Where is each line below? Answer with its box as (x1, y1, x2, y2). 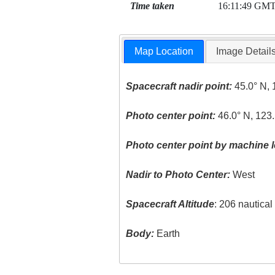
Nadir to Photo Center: (126, 169, 231, 180)
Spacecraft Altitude (126, 199, 215, 210)
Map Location (134, 46, 194, 57)
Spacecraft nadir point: (126, 81, 233, 92)
